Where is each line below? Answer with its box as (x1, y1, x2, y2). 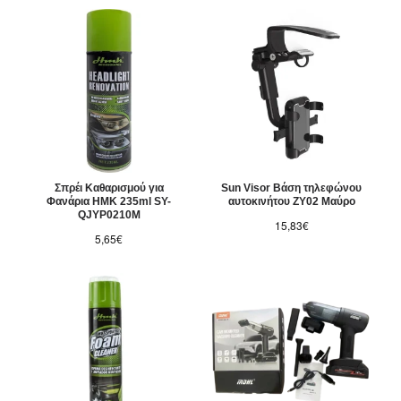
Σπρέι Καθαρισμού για (54, 182, 164, 195)
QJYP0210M (77, 209, 141, 222)
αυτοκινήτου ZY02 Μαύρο (227, 195, 355, 209)
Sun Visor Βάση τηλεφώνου (221, 182, 363, 195)
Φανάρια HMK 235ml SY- (47, 195, 172, 209)
